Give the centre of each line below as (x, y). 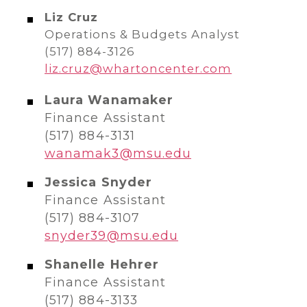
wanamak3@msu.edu (118, 153)
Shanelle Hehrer (102, 264)
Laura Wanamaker (109, 100)
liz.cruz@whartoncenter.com (138, 69)
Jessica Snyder (98, 182)
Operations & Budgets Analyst (143, 34)
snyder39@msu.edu (112, 235)
